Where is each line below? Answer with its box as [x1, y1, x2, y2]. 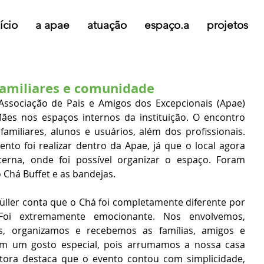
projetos [207, 18, 248, 32]
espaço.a [144, 18, 189, 32]
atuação [87, 18, 127, 32]
